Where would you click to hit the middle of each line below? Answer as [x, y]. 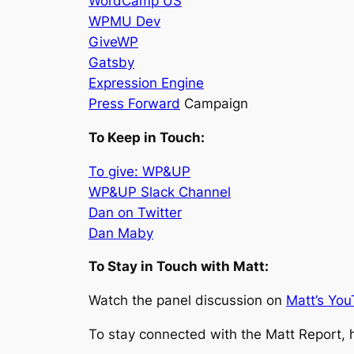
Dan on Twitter [135, 212]
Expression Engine [146, 83]
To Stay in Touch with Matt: [179, 267]
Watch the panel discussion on [187, 301]
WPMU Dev [124, 21]
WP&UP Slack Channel [160, 192]
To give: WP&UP [139, 171]
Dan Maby [121, 233]
